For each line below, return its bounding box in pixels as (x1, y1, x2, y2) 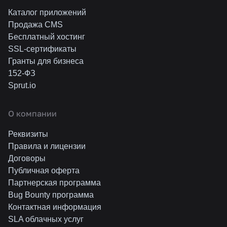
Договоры (8, 154, 46, 163)
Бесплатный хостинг (8, 32, 85, 41)
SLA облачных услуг (8, 215, 84, 223)
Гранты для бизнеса (8, 57, 84, 65)
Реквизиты (8, 130, 48, 138)
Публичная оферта (8, 166, 80, 175)
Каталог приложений (8, 8, 86, 17)
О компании (8, 109, 57, 118)
